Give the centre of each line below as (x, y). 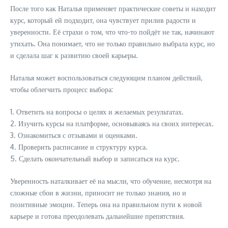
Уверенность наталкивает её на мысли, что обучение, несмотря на (111, 181)
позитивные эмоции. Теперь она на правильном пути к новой (106, 205)
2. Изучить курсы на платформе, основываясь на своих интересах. (112, 124)
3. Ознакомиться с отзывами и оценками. (74, 135)
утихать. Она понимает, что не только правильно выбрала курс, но (112, 44)
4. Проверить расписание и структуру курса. (79, 147)
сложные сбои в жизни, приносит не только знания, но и (98, 193)
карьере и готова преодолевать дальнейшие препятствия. (97, 216)
